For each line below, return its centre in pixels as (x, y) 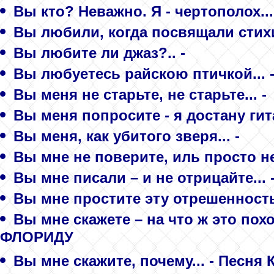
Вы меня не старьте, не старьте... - (140, 94)
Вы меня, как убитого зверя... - (127, 136)
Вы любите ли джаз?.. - (99, 53)
